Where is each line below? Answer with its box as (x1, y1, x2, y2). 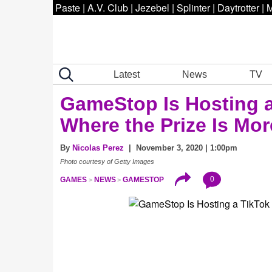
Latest (114, 69, 140, 80)
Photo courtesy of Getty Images (60, 158, 154, 165)
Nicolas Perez (72, 143, 124, 152)
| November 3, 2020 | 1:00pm (124, 143, 237, 152)
